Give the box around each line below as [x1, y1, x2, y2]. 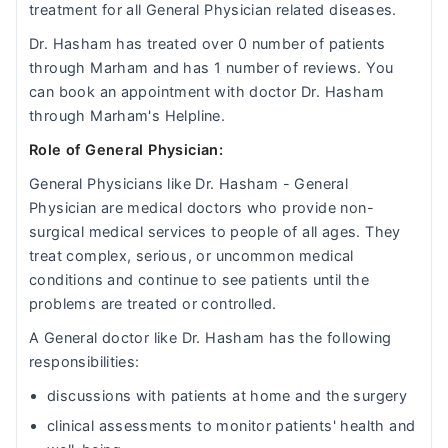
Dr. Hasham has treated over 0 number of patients [29, 35, 386, 53]
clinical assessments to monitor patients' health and [47, 417, 416, 435]
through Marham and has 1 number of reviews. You [29, 59, 394, 77]
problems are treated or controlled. [29, 295, 277, 313]
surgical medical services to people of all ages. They [29, 223, 401, 241]
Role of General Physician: [29, 141, 224, 159]
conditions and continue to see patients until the [29, 271, 370, 289]
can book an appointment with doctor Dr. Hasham [29, 83, 384, 101]
